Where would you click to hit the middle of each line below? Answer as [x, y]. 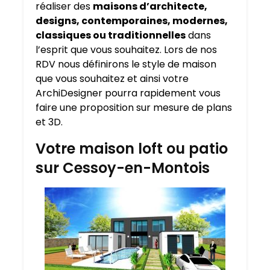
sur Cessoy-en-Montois [123, 168]
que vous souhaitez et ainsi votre [112, 79]
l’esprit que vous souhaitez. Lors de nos [126, 50]
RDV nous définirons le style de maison [126, 64]
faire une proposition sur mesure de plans [134, 108]
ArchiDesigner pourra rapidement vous [128, 93]
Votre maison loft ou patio [132, 149]
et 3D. [49, 122]
